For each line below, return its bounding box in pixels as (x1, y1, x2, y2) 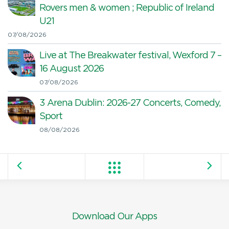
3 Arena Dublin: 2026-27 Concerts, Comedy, (39, 99, 220, 107)
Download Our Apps (72, 212, 157, 221)
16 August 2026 (39, 64, 104, 73)
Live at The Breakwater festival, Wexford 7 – (39, 51, 221, 60)
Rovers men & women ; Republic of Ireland (39, 4, 214, 12)
